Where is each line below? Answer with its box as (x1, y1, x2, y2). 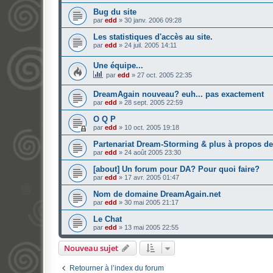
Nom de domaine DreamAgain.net (93, 189, 221, 199)
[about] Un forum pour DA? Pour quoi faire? (93, 164, 260, 174)
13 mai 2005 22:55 (124, 223, 179, 231)
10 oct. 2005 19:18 (124, 123, 179, 131)
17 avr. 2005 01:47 (124, 173, 179, 181)
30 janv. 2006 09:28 (124, 16, 182, 24)
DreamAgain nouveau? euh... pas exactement (93, 89, 264, 99)
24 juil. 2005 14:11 (124, 41, 177, 49)
